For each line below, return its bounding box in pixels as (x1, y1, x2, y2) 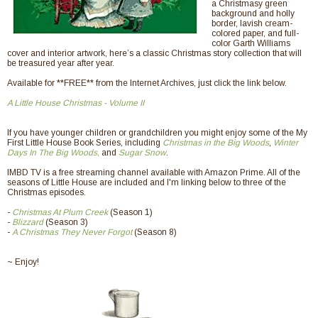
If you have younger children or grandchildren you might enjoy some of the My (7, 128, 307, 138)
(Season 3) (45, 217, 88, 228)
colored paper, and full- (212, 28, 299, 39)
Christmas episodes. (7, 187, 86, 198)
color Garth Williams (212, 38, 290, 49)
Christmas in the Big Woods (163, 138, 269, 148)
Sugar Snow (119, 148, 166, 158)
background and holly (212, 9, 295, 19)
